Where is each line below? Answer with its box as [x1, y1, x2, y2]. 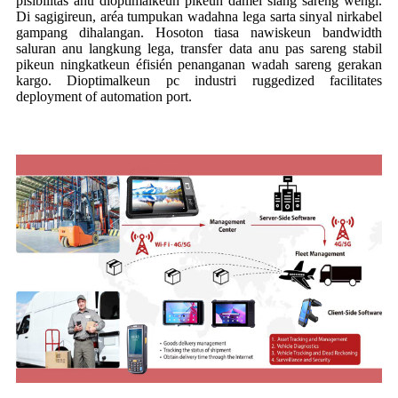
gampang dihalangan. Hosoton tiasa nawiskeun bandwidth [16, 24, 382, 40]
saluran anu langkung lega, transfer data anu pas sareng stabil [16, 40, 382, 56]
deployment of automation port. [16, 88, 192, 104]
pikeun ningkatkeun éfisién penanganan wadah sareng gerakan [16, 56, 382, 72]
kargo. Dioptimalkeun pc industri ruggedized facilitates [16, 72, 382, 88]
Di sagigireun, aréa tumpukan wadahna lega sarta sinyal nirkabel [16, 8, 382, 24]
